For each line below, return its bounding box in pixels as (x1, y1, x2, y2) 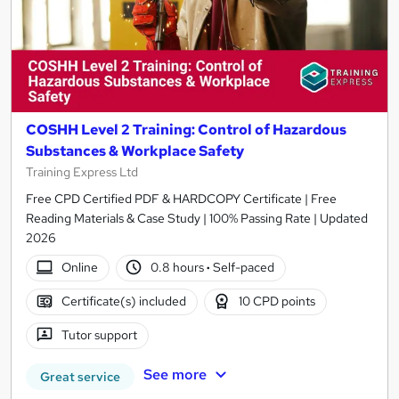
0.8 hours (151, 259, 208, 276)
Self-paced (210, 259, 275, 276)
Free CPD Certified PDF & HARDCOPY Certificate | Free (26, 190, 337, 207)
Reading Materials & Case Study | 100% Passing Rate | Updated (26, 209, 368, 226)
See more (142, 365, 207, 385)
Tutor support (61, 327, 137, 344)
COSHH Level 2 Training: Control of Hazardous (26, 119, 346, 139)
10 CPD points (239, 293, 316, 310)
